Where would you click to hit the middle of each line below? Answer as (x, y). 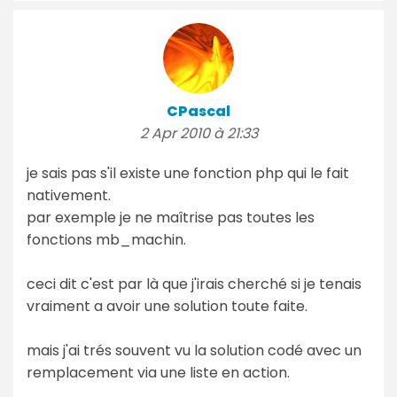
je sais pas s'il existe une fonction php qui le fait (188, 173)
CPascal (198, 111)
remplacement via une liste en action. (158, 372)
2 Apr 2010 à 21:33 (198, 133)
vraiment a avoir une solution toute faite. (167, 306)
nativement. (69, 195)
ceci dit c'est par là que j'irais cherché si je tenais (194, 284)
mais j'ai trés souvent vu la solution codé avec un (194, 350)
